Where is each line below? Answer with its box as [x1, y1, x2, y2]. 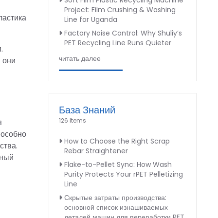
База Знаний [59, 103, 115, 117]
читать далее [59, 54, 101, 63]
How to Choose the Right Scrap [64, 136, 170, 146]
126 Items [59, 116, 86, 125]
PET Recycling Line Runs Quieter [64, 38, 171, 48]
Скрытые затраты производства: [64, 193, 166, 202]
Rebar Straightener [64, 146, 128, 156]
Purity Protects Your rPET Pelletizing [64, 169, 183, 179]
